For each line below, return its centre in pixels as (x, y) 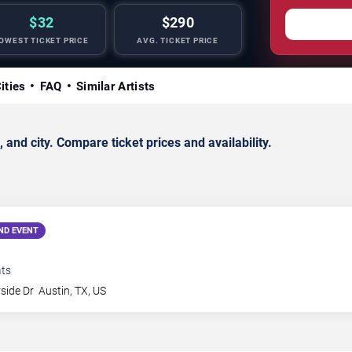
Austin (55, 290)
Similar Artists (115, 86)
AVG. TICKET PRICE (178, 40)
